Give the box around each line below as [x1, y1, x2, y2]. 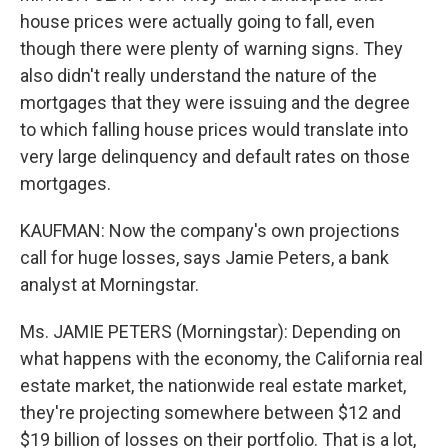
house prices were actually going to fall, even [20, 11, 375, 32]
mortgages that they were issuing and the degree [20, 92, 410, 113]
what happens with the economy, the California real [20, 348, 423, 369]
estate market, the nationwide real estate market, [20, 375, 406, 396]
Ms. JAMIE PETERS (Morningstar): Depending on [20, 321, 401, 342]
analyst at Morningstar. [20, 274, 199, 295]
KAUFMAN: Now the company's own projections [20, 220, 400, 241]
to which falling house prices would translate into [20, 119, 408, 140]
